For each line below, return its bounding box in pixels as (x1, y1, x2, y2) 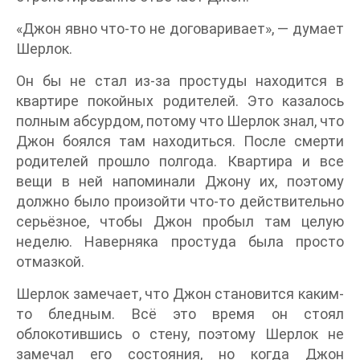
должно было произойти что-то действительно (16, 193, 344, 210)
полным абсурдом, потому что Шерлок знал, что (16, 112, 344, 129)
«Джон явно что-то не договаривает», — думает (16, 20, 344, 37)
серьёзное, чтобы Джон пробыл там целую (16, 213, 344, 230)
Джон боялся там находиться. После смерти (16, 133, 344, 149)
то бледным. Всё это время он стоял (16, 305, 344, 322)
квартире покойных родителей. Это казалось (16, 92, 344, 109)
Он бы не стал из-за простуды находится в (16, 72, 344, 89)
